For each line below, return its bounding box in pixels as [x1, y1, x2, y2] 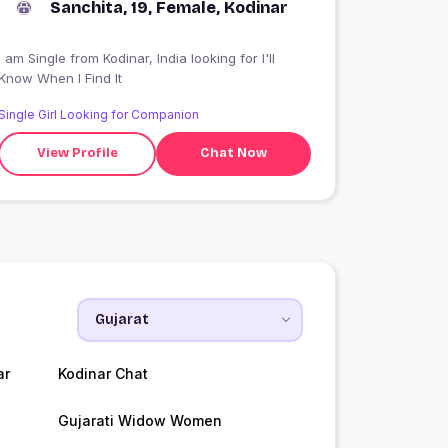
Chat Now [200, 145, 268, 162]
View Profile [36, 145, 118, 162]
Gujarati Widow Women [57, 411, 222, 429]
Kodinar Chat [57, 364, 148, 382]
